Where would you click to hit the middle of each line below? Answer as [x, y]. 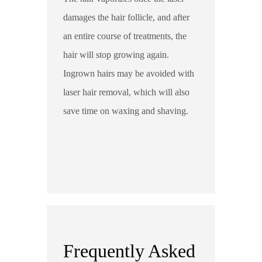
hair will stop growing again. [116, 55]
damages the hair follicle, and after [127, 17]
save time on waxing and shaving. [126, 111]
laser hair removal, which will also [127, 92]
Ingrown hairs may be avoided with [129, 73]
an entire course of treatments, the [125, 36]
